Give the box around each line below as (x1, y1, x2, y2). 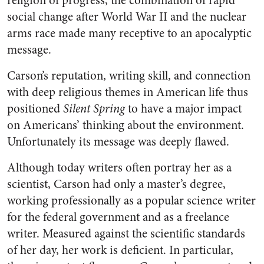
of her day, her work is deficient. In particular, (7, 242, 233, 259)
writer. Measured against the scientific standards (7, 225, 245, 242)
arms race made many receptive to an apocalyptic (7, 25, 252, 42)
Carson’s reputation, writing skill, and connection (7, 67, 250, 84)
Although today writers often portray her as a (7, 159, 232, 176)
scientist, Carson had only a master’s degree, (7, 176, 226, 193)
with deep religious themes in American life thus (7, 84, 248, 101)
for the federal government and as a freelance (7, 209, 229, 226)
